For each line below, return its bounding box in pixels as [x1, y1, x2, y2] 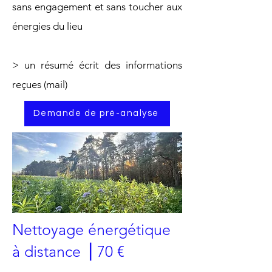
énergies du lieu [12, 19, 83, 32]
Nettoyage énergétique [12, 220, 171, 239]
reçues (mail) [12, 78, 67, 90]
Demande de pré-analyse [33, 109, 159, 118]
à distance [12, 242, 85, 260]
